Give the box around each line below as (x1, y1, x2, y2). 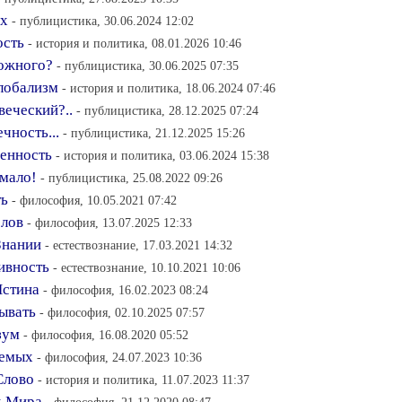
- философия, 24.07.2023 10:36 (37, 350, 202, 364)
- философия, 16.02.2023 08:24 (43, 283, 208, 297)
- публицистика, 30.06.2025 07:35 (57, 58, 239, 73)
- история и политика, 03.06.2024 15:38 (56, 148, 269, 162)
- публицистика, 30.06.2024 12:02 (12, 13, 194, 28)
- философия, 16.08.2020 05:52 (23, 328, 188, 342)
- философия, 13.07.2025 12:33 (27, 215, 192, 230)
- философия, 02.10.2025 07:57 (39, 305, 205, 319)
